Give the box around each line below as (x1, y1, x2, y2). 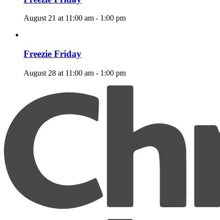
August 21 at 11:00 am (24, 14, 94, 23)
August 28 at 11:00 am (24, 68, 94, 77)
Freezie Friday (24, 49, 82, 59)
